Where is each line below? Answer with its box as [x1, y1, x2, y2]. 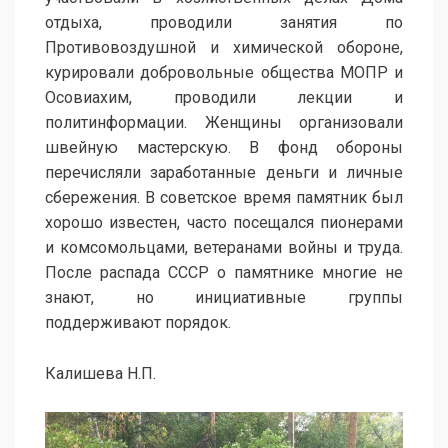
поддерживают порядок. [45, 312, 231, 332]
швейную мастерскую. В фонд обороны [45, 137, 403, 157]
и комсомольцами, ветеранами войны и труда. [45, 237, 403, 257]
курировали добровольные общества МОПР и [45, 62, 403, 82]
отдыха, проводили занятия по [45, 12, 403, 32]
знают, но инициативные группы [45, 287, 403, 307]
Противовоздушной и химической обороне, [45, 37, 403, 57]
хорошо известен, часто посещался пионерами [45, 212, 403, 232]
